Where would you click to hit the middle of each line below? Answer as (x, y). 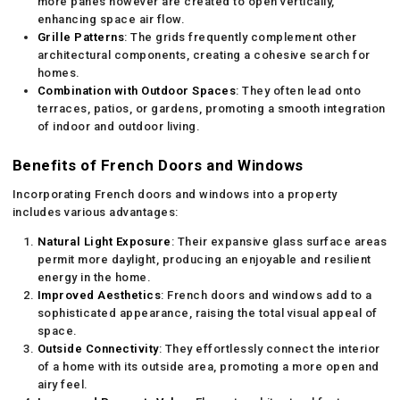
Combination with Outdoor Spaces (137, 90)
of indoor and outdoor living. (119, 126)
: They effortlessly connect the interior (269, 348)
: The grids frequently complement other (241, 37)
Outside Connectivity (98, 348)
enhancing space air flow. (111, 19)
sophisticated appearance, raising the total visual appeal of (207, 312)
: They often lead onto (299, 90)
